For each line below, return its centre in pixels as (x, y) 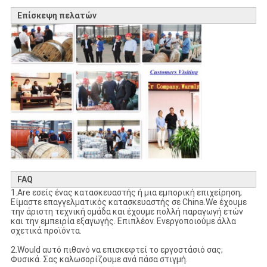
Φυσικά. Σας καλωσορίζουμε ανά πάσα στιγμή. (99, 259)
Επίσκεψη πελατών (57, 16)
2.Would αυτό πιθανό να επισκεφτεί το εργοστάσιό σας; (117, 249)
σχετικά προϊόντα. (46, 230)
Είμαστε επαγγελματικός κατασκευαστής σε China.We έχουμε (128, 202)
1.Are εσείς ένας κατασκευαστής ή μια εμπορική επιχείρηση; (126, 192)
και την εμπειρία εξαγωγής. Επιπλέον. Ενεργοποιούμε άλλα (123, 221)
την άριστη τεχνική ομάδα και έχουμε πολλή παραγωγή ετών (127, 211)
